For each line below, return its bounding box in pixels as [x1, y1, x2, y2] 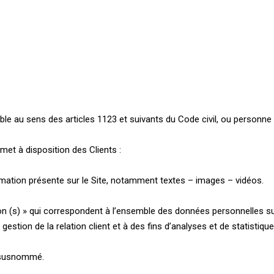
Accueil [51, 38, 86, 50]
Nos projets [213, 38, 267, 50]
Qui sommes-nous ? [103, 38, 196, 50]
